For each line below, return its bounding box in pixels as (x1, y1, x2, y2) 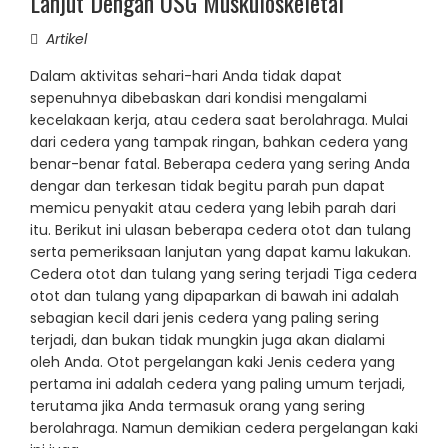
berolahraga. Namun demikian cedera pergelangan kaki (30, 418, 418, 439)
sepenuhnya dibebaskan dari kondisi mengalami (30, 88, 367, 109)
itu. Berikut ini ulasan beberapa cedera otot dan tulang (30, 220, 411, 241)
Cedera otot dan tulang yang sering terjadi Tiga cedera (30, 264, 417, 285)
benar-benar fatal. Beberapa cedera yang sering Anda (30, 154, 410, 175)
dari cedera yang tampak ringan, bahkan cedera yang (30, 132, 408, 153)
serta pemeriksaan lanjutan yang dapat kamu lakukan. (30, 242, 411, 263)
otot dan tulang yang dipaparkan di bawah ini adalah (30, 286, 399, 307)
